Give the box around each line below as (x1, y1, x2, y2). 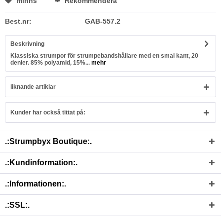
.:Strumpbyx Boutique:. (5, 137, 92, 146)
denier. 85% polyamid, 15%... (10, 59, 90, 66)
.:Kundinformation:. (5, 158, 77, 167)
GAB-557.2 (84, 17, 120, 25)
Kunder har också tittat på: (10, 109, 85, 116)
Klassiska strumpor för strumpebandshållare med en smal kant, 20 (10, 52, 198, 59)
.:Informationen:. (5, 180, 66, 188)
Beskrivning (10, 40, 44, 47)
